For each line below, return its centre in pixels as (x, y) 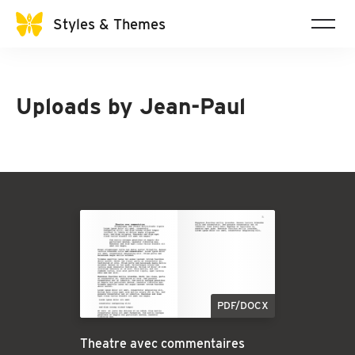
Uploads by (78, 106)
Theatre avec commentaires (162, 344)
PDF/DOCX (243, 306)
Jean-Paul (193, 106)
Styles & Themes (109, 23)
